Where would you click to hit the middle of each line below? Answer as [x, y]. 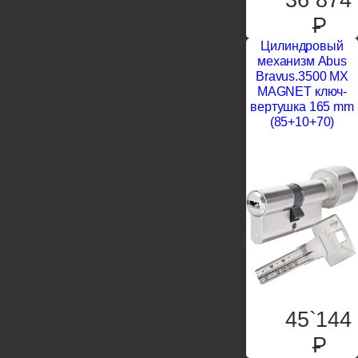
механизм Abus [302, 61]
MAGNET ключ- [302, 91]
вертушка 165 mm [302, 107]
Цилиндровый [302, 46]
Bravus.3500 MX [302, 76]
